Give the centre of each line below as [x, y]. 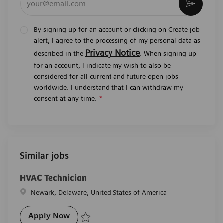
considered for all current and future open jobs [106, 76]
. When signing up [168, 53]
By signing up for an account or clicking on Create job [117, 29]
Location [33, 191]
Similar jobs [44, 155]
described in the [59, 53]
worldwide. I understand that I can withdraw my [109, 87]
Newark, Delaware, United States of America [99, 192]
